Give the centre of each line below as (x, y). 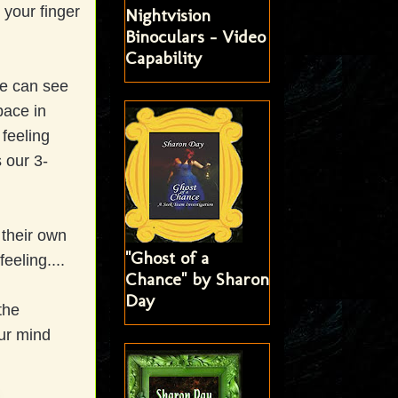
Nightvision (167, 16)
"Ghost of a (167, 258)
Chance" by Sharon (197, 279)
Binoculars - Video (195, 37)
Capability (163, 58)
